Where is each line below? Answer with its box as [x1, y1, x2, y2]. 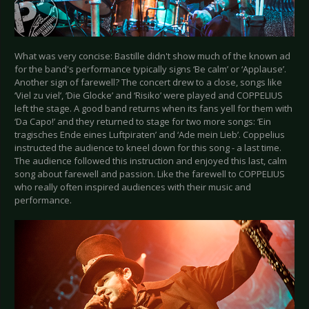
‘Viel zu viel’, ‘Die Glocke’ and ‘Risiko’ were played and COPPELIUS [14, 88, 283, 101]
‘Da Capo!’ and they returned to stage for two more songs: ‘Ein [14, 114, 271, 128]
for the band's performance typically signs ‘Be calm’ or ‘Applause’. [14, 62, 286, 75]
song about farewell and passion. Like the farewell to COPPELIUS [14, 167, 285, 180]
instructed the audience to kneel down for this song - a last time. [14, 141, 281, 154]
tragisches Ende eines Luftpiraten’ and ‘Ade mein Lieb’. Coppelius [14, 128, 285, 141]
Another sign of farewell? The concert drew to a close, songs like [14, 75, 282, 88]
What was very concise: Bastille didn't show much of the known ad [14, 49, 290, 62]
